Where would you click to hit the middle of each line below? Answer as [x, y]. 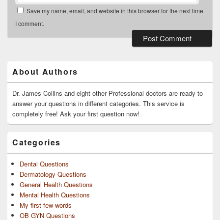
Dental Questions [44, 164]
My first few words [46, 205]
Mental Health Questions [55, 194]
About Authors [45, 71]
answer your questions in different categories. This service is [98, 103]
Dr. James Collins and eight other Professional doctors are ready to [108, 93]
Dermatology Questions [53, 174]
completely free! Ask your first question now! [76, 113]
